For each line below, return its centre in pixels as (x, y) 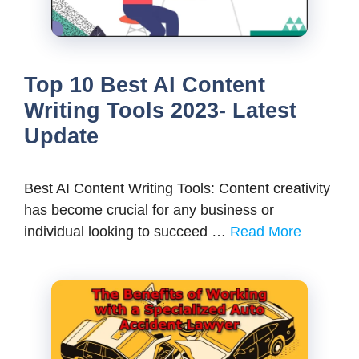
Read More (266, 231)
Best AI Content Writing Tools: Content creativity (177, 188)
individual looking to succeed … (127, 231)
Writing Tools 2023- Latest (160, 110)
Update (61, 136)
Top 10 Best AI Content (145, 85)
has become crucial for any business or (149, 210)
